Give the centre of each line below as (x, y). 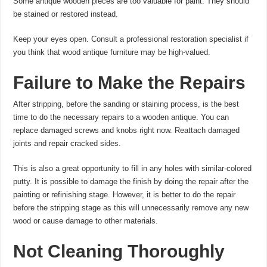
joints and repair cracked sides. (67, 143)
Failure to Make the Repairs (130, 83)
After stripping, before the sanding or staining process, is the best (126, 104)
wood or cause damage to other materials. (86, 221)
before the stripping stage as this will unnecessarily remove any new (131, 208)
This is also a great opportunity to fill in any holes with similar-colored (133, 168)
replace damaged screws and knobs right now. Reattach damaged (127, 130)
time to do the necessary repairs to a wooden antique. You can (121, 117)
